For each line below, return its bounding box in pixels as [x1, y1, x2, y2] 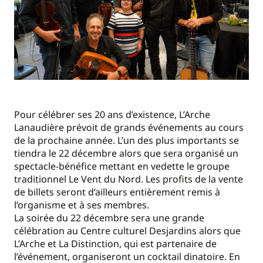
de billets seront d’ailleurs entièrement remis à [14, 186, 220, 198]
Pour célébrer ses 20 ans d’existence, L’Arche [14, 108, 210, 121]
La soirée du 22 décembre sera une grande [14, 211, 204, 224]
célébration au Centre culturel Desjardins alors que [14, 224, 241, 237]
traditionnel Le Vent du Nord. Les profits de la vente [14, 173, 243, 186]
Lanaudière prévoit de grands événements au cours [14, 121, 244, 134]
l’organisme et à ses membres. [14, 198, 149, 211]
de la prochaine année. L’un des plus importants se [14, 134, 239, 147]
